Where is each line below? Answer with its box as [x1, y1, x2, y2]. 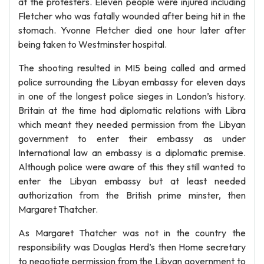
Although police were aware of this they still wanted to [18, 161, 246, 173]
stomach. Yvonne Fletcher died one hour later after [18, 24, 246, 36]
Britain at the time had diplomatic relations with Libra [18, 104, 246, 116]
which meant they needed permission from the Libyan [18, 118, 246, 130]
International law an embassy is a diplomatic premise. [18, 147, 246, 159]
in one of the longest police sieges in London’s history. [18, 90, 246, 102]
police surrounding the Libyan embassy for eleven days [18, 76, 246, 88]
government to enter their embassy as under [18, 133, 246, 144]
